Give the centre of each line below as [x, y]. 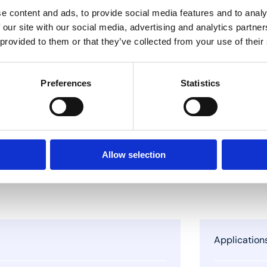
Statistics [200, 83]
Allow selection [133, 154]
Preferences [66, 83]
